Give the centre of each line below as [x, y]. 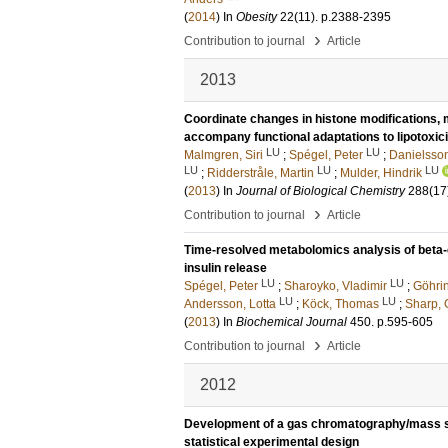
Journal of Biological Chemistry [320, 191]
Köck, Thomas [340, 304]
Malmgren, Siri [223, 155]
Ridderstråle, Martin [260, 173]
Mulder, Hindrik [381, 173]
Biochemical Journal [291, 322]
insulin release [225, 268]
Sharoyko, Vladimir [335, 286]
